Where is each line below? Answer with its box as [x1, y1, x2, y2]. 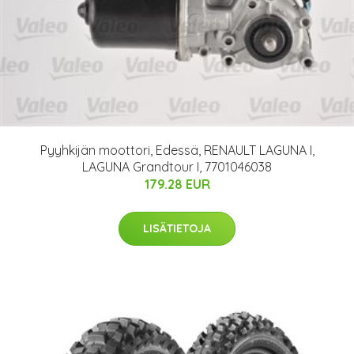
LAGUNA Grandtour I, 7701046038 [82, 159, 272, 175]
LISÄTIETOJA [143, 221, 211, 236]
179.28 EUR [144, 176, 210, 193]
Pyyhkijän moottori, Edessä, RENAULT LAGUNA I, [40, 142, 314, 159]
